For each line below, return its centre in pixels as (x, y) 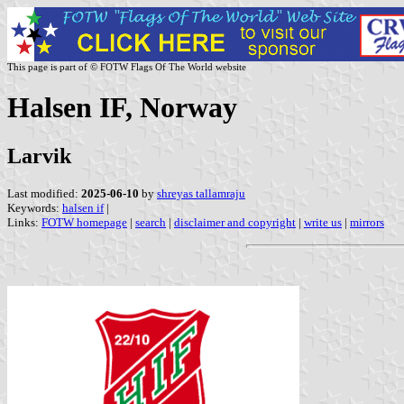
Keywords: (35, 207)
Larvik (39, 156)
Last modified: (44, 193)
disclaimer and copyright (235, 222)
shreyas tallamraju (201, 193)
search (151, 222)
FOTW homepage (84, 222)
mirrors (367, 222)
